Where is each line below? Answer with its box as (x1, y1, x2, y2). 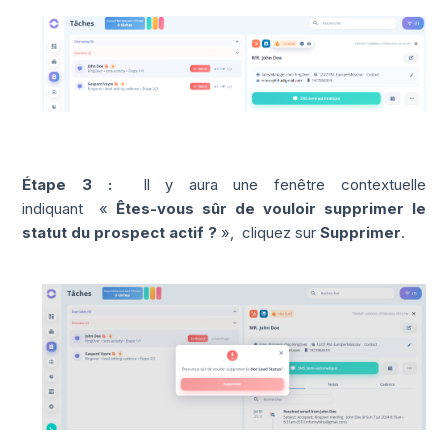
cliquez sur (238, 222, 321, 242)
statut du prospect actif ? (22, 222, 222, 242)
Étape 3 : (22, 174, 128, 194)
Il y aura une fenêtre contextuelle (142, 174, 426, 194)
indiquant (22, 198, 100, 218)
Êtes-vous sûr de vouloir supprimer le (116, 198, 426, 218)
